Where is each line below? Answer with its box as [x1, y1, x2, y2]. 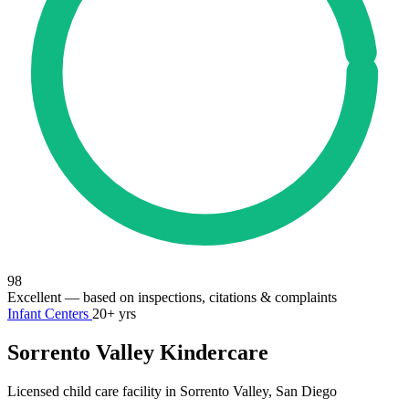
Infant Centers [7, 306, 92, 321]
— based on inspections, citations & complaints [61, 289, 337, 305]
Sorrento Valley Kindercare [7, 340, 268, 364]
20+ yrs [92, 306, 136, 321]
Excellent [7, 289, 61, 305]
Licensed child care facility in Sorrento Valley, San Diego [7, 383, 337, 399]
